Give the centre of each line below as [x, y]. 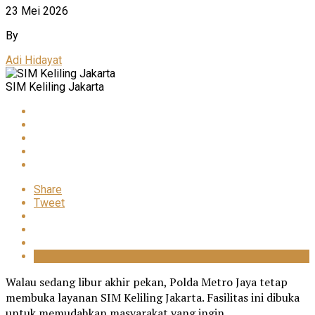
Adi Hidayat [34, 60]
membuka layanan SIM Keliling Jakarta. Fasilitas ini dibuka [153, 297]
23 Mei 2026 [37, 11]
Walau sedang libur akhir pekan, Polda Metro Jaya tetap [147, 282]
